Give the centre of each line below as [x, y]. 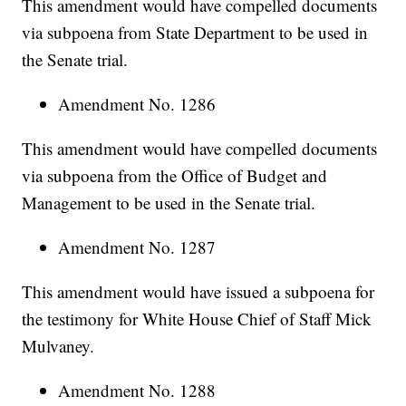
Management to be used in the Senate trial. [169, 203]
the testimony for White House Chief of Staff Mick [197, 319]
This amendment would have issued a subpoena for [198, 292]
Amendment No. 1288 [137, 391]
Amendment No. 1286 [137, 104]
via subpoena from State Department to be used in [195, 33]
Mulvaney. [58, 346]
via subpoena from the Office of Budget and [175, 176]
